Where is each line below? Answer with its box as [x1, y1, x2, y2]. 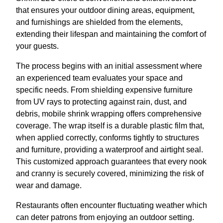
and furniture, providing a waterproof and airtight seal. [16, 145, 203, 154]
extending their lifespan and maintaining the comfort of [16, 30, 206, 39]
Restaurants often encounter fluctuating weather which [16, 201, 207, 210]
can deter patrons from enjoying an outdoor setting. [16, 213, 194, 222]
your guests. [16, 42, 59, 51]
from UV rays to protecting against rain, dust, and [16, 98, 187, 107]
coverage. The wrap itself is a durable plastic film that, [16, 121, 204, 130]
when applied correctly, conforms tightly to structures [16, 133, 199, 142]
